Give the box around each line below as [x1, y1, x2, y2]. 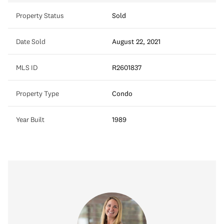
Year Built [16, 114, 44, 124]
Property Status [16, 10, 63, 20]
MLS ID [16, 62, 37, 72]
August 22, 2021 [112, 36, 160, 46]
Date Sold [16, 36, 45, 46]
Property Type [16, 88, 59, 98]
